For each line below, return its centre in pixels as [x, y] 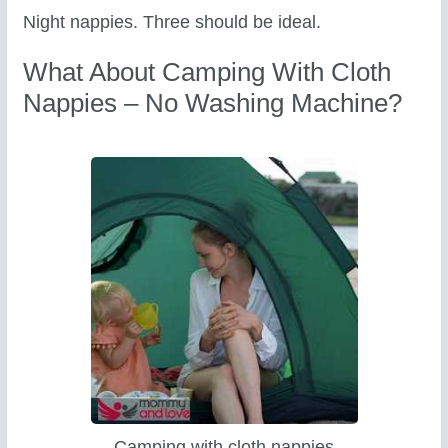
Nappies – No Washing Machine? [213, 103]
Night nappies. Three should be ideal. [172, 21]
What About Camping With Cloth [207, 72]
